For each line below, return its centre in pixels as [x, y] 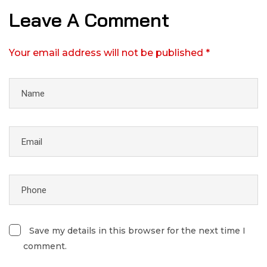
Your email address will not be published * [109, 53]
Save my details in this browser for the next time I [137, 231]
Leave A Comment [91, 20]
